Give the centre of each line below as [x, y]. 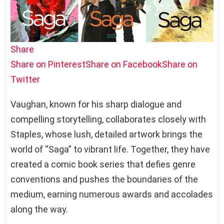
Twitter [25, 79]
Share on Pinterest [48, 64]
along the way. [39, 209]
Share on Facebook [124, 64]
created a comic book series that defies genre [103, 164]
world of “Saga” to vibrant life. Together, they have [110, 149]
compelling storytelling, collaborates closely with [108, 119]
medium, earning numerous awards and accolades [112, 194]
